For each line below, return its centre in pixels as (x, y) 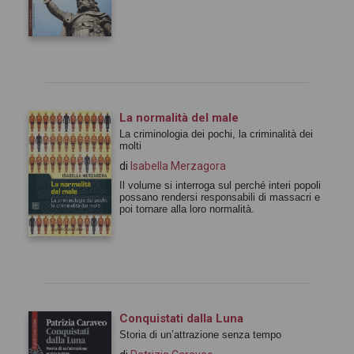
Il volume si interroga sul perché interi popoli (220, 185)
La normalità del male (179, 117)
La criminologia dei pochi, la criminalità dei (216, 134)
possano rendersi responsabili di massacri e (220, 197)
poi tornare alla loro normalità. (187, 209)
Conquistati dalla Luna (181, 318)
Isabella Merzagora (178, 166)
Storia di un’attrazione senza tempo (200, 334)
